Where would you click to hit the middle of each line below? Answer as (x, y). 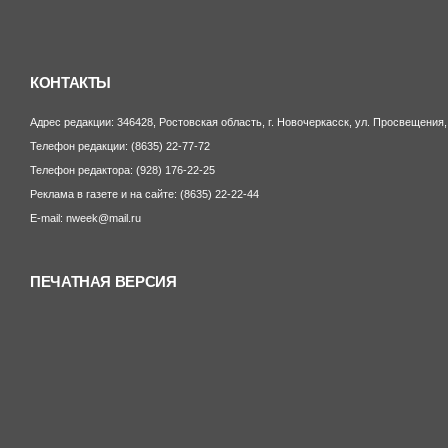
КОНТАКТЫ (71, 83)
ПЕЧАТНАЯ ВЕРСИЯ (103, 282)
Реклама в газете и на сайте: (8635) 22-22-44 (144, 194)
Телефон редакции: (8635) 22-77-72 (120, 146)
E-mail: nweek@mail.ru (85, 218)
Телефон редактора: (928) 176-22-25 (122, 170)
